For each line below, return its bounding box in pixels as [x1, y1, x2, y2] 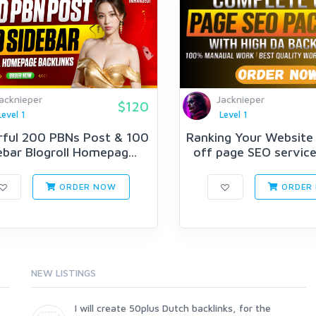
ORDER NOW [56, 181, 116, 193]
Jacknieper [217, 93, 265, 105]
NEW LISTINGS [31, 267, 96, 279]
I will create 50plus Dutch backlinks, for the [75, 302, 271, 315]
